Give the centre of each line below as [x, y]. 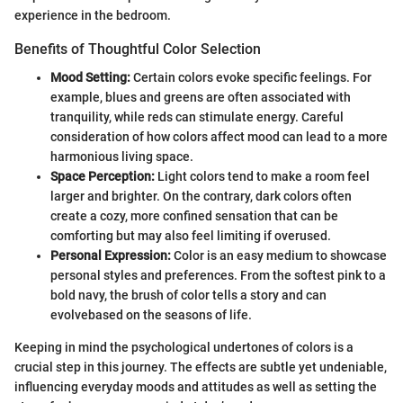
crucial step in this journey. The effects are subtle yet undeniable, [201, 367]
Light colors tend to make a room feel [262, 176]
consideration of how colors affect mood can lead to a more [219, 136]
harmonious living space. [122, 156]
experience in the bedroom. [93, 15]
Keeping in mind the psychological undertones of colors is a [184, 347]
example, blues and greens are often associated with [201, 97]
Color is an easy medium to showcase [279, 255]
